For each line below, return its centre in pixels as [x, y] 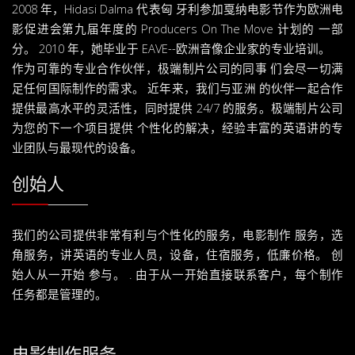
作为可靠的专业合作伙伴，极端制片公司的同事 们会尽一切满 [177, 68]
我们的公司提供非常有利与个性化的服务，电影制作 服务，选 [177, 234]
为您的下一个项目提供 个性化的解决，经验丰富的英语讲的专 [177, 127]
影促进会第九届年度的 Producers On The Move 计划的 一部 [177, 28]
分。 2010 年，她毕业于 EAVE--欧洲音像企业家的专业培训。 [171, 48]
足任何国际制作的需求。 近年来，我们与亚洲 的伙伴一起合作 [177, 88]
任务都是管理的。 [59, 294]
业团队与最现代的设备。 [77, 147]
